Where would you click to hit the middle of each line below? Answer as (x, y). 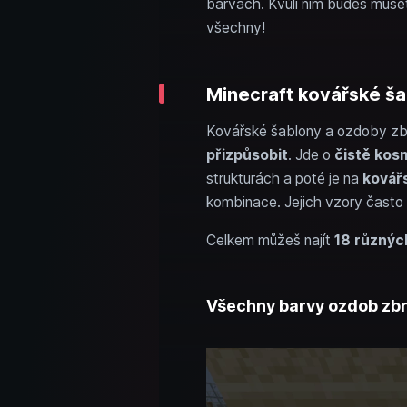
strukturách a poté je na (284, 179)
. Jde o (311, 155)
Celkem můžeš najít (270, 240)
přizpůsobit (247, 155)
